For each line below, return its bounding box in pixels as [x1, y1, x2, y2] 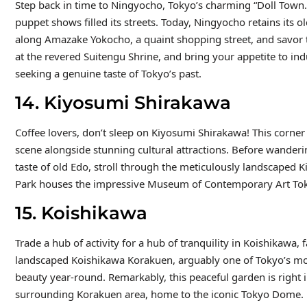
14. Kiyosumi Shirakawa [14, 91, 236, 114]
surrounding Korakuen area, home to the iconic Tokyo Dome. [14, 286, 304, 301]
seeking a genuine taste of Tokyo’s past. [14, 66, 201, 80]
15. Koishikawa [14, 201, 147, 224]
